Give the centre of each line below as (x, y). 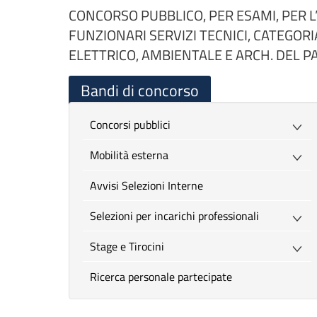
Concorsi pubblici (133, 125)
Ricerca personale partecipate (165, 277)
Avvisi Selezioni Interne (150, 185)
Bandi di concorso (140, 91)
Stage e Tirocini (130, 246)
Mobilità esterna (134, 155)
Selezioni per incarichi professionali (178, 216)
